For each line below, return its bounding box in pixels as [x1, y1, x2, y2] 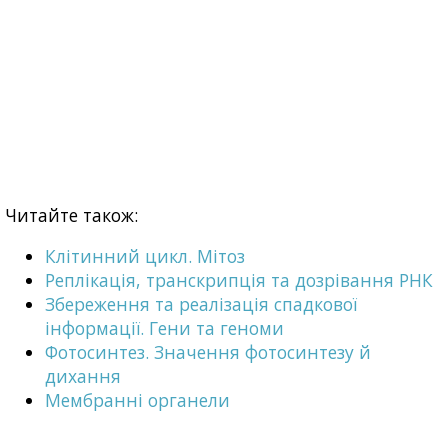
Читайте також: [5, 202, 138, 227]
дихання [45, 364, 121, 389]
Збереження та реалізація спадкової [45, 292, 357, 317]
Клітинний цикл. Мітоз [45, 244, 245, 269]
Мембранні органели [45, 388, 230, 413]
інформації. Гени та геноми [45, 316, 284, 341]
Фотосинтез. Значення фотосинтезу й [45, 340, 371, 365]
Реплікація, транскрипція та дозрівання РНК [45, 268, 433, 293]
